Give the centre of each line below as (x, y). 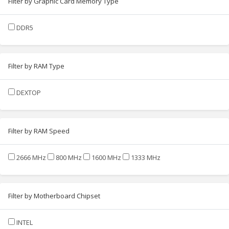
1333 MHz (146, 157)
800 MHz (69, 157)
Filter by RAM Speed (39, 131)
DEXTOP (29, 92)
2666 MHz (31, 157)
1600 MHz (106, 157)
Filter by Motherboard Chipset (54, 196)
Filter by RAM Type (36, 66)
